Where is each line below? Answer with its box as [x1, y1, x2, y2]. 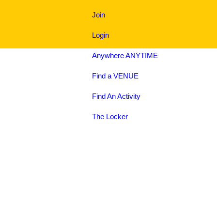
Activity [117, 92, 140, 100]
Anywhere [92, 51, 125, 60]
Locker [106, 112, 128, 121]
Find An [92, 92, 117, 100]
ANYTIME [125, 51, 158, 60]
